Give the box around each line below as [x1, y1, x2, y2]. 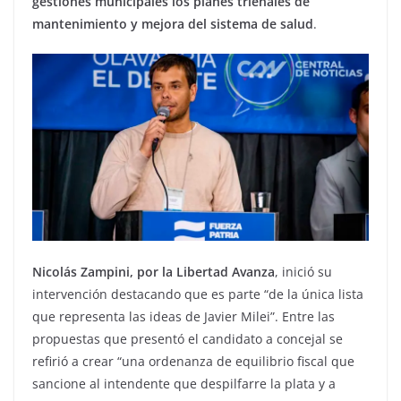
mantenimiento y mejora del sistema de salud [32, 14, 313, 32]
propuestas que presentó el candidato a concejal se [32, 330, 343, 348]
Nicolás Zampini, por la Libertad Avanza [32, 263, 275, 281]
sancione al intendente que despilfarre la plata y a [32, 375, 336, 393]
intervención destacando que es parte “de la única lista [32, 286, 363, 303]
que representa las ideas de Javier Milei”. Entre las [32, 308, 335, 326]
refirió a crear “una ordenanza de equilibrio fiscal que [32, 353, 354, 371]
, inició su [275, 263, 332, 281]
